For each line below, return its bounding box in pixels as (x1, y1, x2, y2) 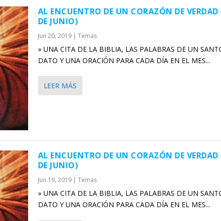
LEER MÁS (43, 81, 76, 91)
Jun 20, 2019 (37, 32, 72, 40)
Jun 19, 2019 (37, 175, 72, 184)
